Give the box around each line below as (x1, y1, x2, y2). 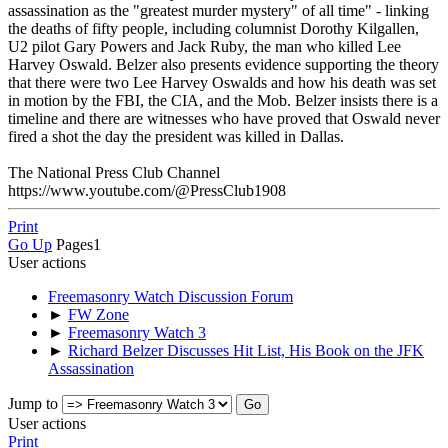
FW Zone (68, 305, 129, 323)
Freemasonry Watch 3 (68, 323, 206, 341)
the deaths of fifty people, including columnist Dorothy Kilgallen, (8, 19, 419, 37)
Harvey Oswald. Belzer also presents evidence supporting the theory (8, 55, 439, 73)
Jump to (8, 394, 58, 412)
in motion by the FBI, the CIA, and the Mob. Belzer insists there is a (8, 91, 438, 109)
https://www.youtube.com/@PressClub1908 (8, 181, 286, 199)
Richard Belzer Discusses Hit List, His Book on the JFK (68, 341, 424, 359)
